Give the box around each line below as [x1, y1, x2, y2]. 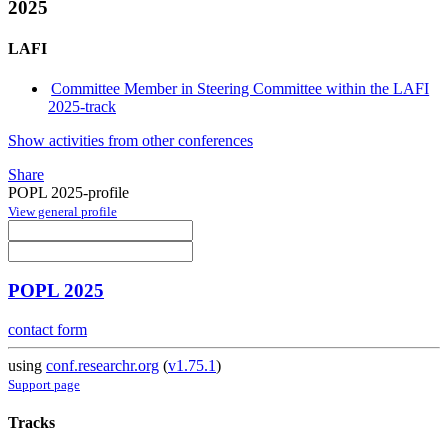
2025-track [48, 97, 116, 115]
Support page [8, 377, 80, 393]
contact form [8, 321, 87, 339]
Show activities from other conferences [8, 131, 253, 149]
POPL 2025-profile [8, 183, 129, 201]
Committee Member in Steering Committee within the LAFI [51, 79, 430, 97]
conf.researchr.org [46, 357, 159, 375]
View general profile [8, 203, 117, 219]
